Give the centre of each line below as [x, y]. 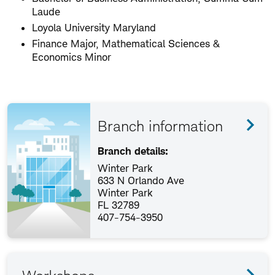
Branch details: [133, 151]
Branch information [160, 126]
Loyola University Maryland [94, 28]
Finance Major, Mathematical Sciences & [126, 44]
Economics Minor [72, 57]
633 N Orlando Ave [141, 180]
